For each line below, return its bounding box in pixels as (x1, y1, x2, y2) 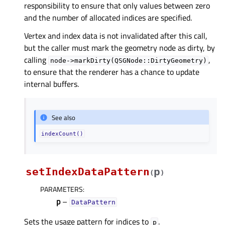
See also (52, 112, 76, 123)
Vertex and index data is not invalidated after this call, (24, 30, 207, 42)
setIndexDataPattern (26, 165, 150, 178)
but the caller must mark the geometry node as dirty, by (24, 42, 215, 54)
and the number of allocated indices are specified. (24, 12, 192, 24)
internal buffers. (24, 78, 79, 90)
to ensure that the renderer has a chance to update (24, 66, 199, 78)
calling (24, 54, 48, 66)
